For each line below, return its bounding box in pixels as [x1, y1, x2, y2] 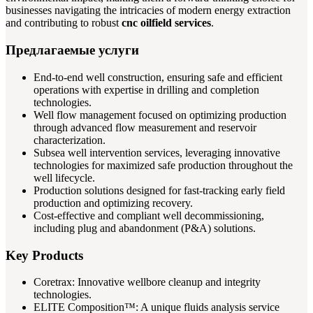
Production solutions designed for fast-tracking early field [34, 184, 285, 196]
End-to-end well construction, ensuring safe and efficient [34, 71, 282, 83]
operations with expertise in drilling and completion [34, 83, 259, 96]
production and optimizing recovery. [34, 196, 193, 209]
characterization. [34, 133, 105, 146]
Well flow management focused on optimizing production [34, 108, 286, 121]
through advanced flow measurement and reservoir [34, 121, 256, 133]
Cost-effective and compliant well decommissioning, [34, 209, 264, 221]
